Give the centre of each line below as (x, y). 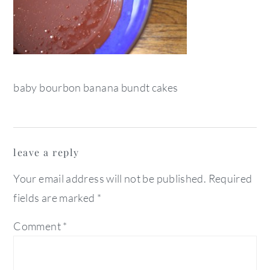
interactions (71, 165)
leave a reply (46, 152)
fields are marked (55, 198)
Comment (38, 226)
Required (230, 178)
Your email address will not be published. (110, 178)
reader (44, 139)
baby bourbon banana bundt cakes (96, 87)
